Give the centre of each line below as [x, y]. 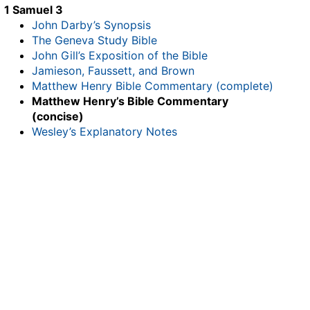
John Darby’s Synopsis [91, 25]
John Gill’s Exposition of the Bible [120, 55]
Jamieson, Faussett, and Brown [113, 71]
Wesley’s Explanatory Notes [104, 131]
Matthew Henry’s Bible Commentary [130, 101]
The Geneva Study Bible [94, 40]
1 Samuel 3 [34, 10]
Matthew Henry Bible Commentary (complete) [153, 86]
